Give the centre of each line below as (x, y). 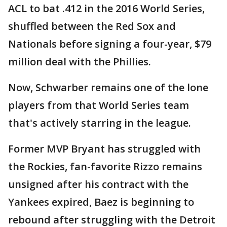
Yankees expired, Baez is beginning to (101, 202)
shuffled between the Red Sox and (92, 26)
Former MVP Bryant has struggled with (104, 149)
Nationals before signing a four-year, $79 (110, 44)
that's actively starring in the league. (100, 123)
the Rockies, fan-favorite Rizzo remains (105, 166)
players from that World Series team (99, 105)
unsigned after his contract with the (98, 184)
